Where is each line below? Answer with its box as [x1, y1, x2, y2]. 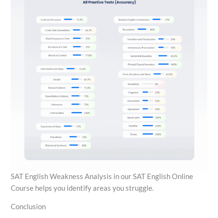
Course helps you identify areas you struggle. [11, 183, 154, 192]
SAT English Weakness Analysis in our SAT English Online [11, 172, 194, 181]
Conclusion [11, 202, 46, 211]
